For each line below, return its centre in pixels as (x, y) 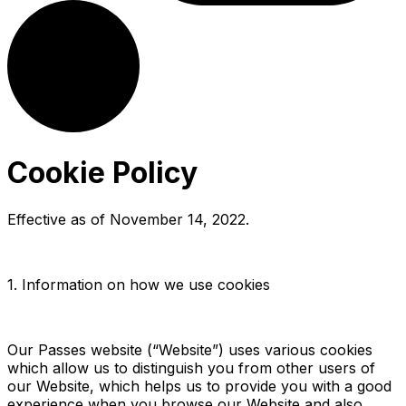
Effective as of (58, 219)
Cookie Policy (102, 173)
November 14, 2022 (178, 219)
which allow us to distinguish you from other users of (191, 367)
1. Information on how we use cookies (139, 284)
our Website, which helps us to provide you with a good (199, 386)
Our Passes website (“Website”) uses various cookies (190, 349)
